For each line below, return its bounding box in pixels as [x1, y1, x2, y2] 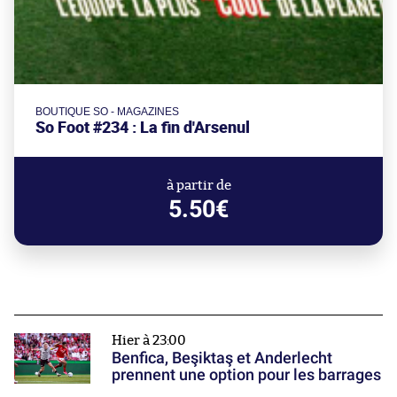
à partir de [166, 178, 231, 192]
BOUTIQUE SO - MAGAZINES [35, 105, 179, 118]
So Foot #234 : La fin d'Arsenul [35, 116, 250, 137]
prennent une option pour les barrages [112, 364, 381, 384]
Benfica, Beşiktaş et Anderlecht [112, 347, 332, 367]
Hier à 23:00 [112, 333, 186, 347]
